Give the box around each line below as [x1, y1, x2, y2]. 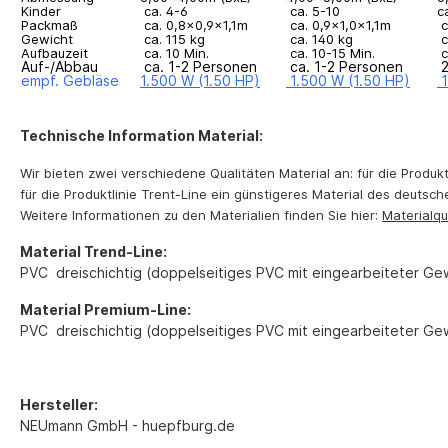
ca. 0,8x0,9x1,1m [144, 16, 248, 33]
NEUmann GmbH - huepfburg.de [20, 416, 235, 434]
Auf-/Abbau [21, 57, 98, 75]
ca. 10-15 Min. [286, 44, 375, 61]
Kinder [21, 2, 61, 19]
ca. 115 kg [140, 30, 205, 47]
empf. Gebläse [21, 71, 119, 89]
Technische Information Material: [20, 126, 263, 144]
